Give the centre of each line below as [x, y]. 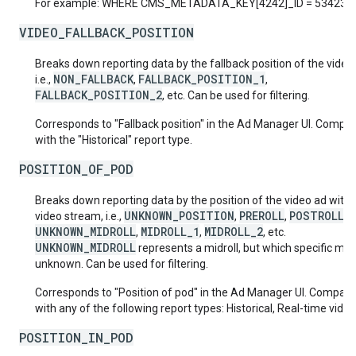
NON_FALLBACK [93, 79]
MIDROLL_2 [234, 232]
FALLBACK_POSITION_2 [99, 95]
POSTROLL [317, 216]
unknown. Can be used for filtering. [122, 264]
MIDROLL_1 [170, 232]
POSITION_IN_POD [76, 337]
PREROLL [262, 216]
